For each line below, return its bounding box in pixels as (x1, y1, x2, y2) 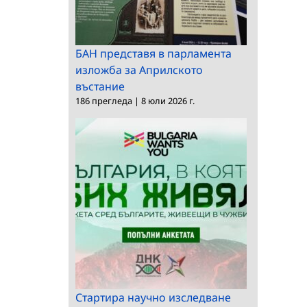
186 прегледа (75, 95, 132, 107)
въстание (75, 79, 125, 94)
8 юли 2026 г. (141, 95, 195, 107)
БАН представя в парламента (75, 46, 232, 61)
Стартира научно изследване (75, 290, 231, 305)
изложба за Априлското (75, 62, 203, 77)
